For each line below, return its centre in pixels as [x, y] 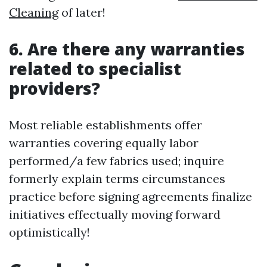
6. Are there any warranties [127, 49]
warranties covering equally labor [104, 143]
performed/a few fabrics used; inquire [117, 161]
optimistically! [49, 232]
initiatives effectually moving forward [115, 214]
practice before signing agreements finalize [131, 196]
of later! [82, 12]
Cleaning [34, 12]
